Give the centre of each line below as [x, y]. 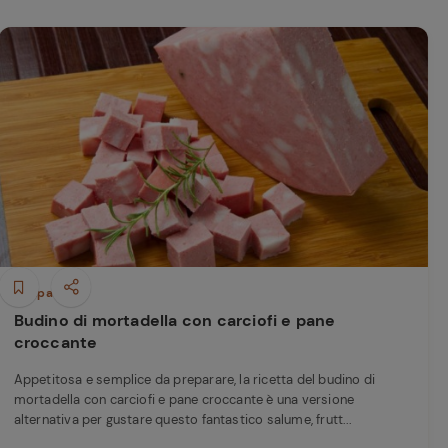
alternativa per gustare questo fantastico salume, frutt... [183, 419]
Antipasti [40, 293]
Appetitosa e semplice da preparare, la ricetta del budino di [194, 379]
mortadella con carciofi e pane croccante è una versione [184, 399]
